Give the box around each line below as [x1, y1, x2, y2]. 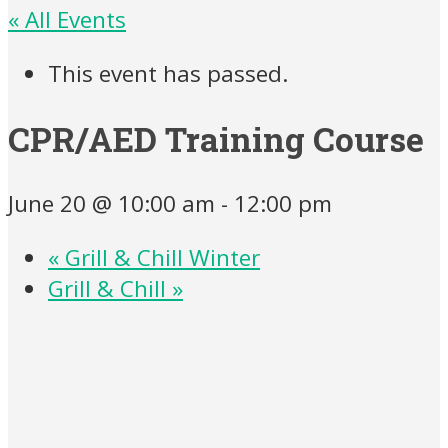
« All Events [8, 4, 126, 36]
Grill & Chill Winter [59, 241, 260, 273]
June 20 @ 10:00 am [8, 188, 215, 220]
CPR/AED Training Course [8, 116, 424, 161]
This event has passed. [48, 57, 288, 89]
